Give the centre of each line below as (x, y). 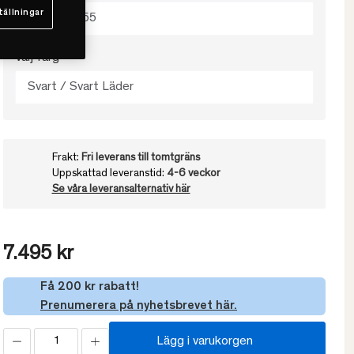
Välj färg (37, 58)
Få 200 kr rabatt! (90, 287)
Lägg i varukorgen (205, 342)
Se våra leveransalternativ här (121, 190)
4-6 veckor (193, 174)
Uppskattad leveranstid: (109, 174)
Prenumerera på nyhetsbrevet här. (139, 306)
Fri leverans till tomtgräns (140, 158)
